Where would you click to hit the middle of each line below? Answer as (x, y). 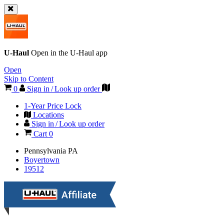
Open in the (50, 53)
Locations (47, 115)
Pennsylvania (46, 151)
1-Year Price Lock (53, 106)
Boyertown (42, 160)
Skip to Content (29, 79)
